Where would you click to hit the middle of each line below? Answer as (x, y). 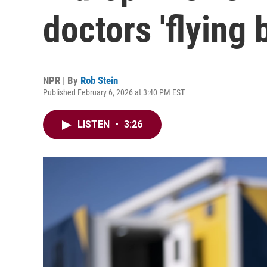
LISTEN (95, 124)
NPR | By (62, 80)
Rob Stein (99, 80)
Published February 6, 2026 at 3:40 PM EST (114, 92)
